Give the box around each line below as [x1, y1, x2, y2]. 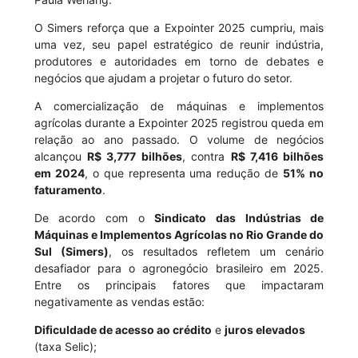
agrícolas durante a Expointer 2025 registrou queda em [34, 116, 324, 130]
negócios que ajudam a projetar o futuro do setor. [34, 71, 292, 86]
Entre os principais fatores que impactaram [34, 278, 324, 292]
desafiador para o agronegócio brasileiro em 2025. [34, 261, 324, 276]
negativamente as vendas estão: [34, 295, 205, 309]
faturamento [34, 183, 102, 197]
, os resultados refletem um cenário [108, 245, 324, 259]
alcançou [34, 149, 87, 164]
